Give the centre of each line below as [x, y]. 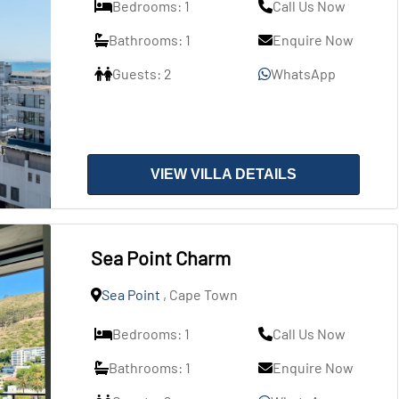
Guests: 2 [142, 73]
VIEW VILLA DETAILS [224, 174]
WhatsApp [304, 73]
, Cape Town [199, 294]
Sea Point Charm [160, 257]
